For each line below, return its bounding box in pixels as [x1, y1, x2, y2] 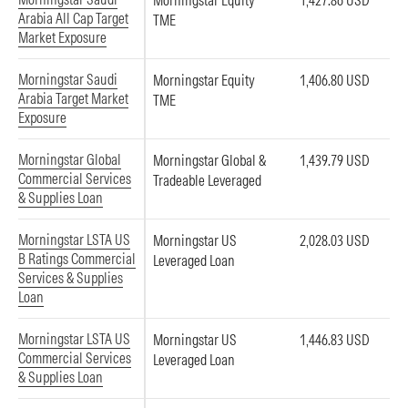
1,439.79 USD [300, 151, 370, 169]
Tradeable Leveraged [153, 171, 261, 189]
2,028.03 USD [300, 231, 370, 250]
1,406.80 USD [300, 71, 370, 89]
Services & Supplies [18, 269, 123, 287]
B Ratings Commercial [18, 250, 136, 268]
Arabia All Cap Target [18, 9, 128, 27]
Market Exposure [18, 28, 107, 46]
